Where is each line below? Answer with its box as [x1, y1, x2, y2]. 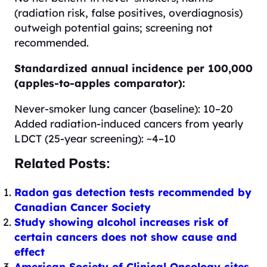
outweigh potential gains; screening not [14, 21, 213, 35]
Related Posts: [14, 156, 110, 172]
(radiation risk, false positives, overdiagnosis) [14, 6, 243, 20]
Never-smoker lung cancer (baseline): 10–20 [14, 101, 233, 115]
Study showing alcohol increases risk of [14, 215, 228, 228]
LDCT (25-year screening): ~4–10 [14, 131, 176, 145]
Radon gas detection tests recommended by [14, 185, 252, 198]
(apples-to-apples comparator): [14, 76, 185, 89]
